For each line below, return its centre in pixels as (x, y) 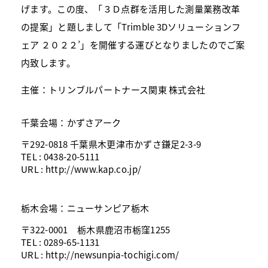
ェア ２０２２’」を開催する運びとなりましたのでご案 (133, 44)
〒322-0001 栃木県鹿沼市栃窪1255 (96, 229)
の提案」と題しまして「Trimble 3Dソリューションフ (131, 26)
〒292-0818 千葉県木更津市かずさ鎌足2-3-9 (111, 144)
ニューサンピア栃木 (108, 208)
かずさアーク (94, 122)
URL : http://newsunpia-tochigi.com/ (100, 254)
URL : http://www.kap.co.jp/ (81, 169)
